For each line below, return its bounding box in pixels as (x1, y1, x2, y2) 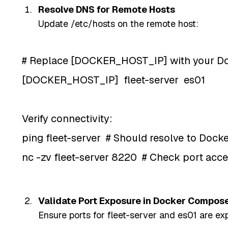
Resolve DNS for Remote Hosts (38, 3, 175, 15)
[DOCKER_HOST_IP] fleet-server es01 (21, 73, 205, 87)
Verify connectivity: (21, 111, 112, 125)
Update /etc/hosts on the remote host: (38, 17, 198, 30)
